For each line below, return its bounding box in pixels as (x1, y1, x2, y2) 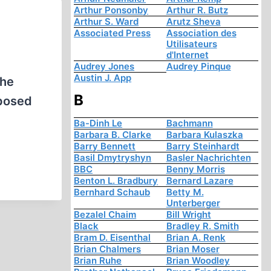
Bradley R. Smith (166, 220, 239, 232)
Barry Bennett (74, 140, 136, 152)
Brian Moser (166, 243, 220, 255)
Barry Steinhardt (166, 140, 240, 152)
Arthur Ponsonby (74, 4, 149, 16)
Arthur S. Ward (74, 16, 139, 28)
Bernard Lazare (166, 175, 233, 187)
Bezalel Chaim (74, 209, 137, 221)
